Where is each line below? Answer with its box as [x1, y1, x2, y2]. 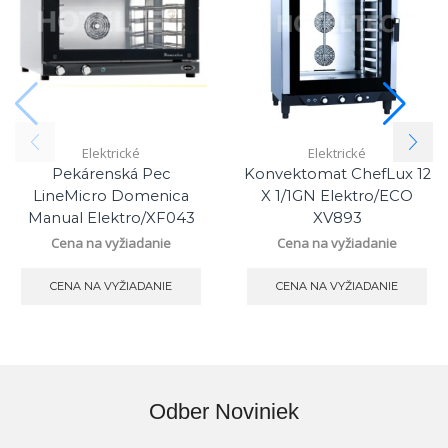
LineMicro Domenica [33, 187, 189, 206]
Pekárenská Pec [51, 165, 171, 184]
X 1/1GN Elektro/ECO [261, 187, 413, 206]
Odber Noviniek [149, 399, 299, 425]
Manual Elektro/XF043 [27, 209, 195, 228]
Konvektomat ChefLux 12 [243, 165, 431, 184]
